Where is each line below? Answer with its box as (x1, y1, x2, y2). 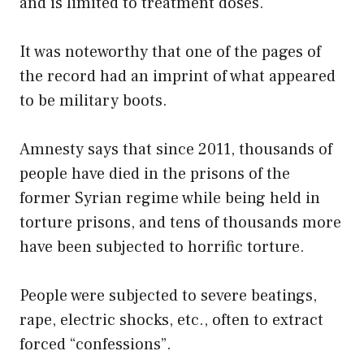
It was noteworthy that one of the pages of (19, 41, 321, 63)
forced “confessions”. (19, 333, 171, 355)
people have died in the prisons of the (19, 162, 290, 184)
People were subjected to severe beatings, (19, 284, 317, 306)
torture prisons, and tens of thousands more (19, 211, 341, 233)
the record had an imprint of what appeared (19, 65, 336, 87)
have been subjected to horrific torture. (19, 236, 305, 258)
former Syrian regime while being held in (19, 187, 320, 209)
